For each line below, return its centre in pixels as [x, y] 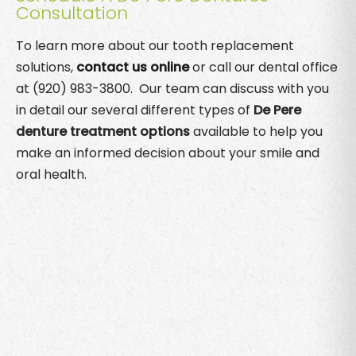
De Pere [277, 110]
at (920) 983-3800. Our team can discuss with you [172, 88]
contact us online [133, 67]
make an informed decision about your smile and [168, 153]
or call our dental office [263, 67]
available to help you [256, 131]
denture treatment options [103, 131]
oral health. [54, 174]
